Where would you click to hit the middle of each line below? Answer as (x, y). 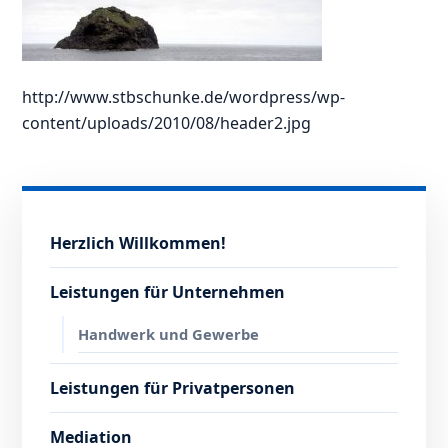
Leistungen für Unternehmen (168, 292)
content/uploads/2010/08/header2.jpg (167, 123)
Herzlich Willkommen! (138, 243)
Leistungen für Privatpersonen (173, 388)
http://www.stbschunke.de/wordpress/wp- (184, 97)
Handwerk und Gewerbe (169, 334)
